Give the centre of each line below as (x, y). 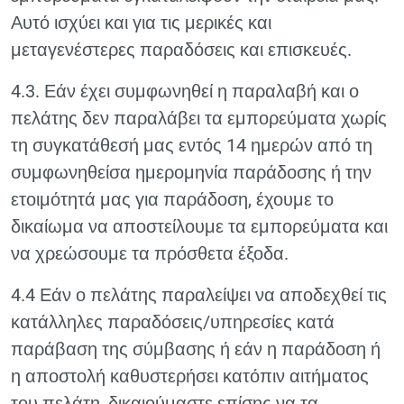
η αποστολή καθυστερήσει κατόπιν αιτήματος (190, 376)
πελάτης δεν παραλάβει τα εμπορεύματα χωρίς (199, 118)
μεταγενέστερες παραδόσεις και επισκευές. (181, 50)
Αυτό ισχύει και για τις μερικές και (141, 23)
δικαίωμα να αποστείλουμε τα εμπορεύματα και (199, 226)
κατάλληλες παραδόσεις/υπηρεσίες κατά (173, 322)
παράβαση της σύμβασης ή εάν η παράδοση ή (196, 349)
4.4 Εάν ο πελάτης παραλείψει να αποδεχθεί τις (199, 295)
